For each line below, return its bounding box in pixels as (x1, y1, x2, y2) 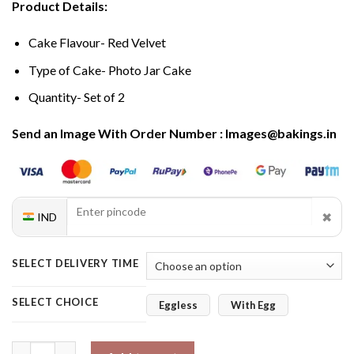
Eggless (159, 298, 198, 311)
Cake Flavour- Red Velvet (28, 35, 166, 51)
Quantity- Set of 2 (28, 89, 125, 105)
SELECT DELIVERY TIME (12, 257, 139, 270)
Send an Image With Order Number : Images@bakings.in (12, 126, 337, 141)
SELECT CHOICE (12, 296, 99, 309)
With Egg (231, 298, 276, 311)
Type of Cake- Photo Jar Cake (28, 62, 191, 77)
